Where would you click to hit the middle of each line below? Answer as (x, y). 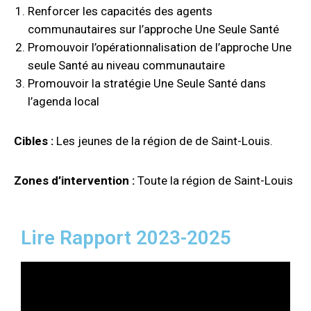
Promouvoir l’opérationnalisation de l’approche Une (160, 47)
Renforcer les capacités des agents (120, 11)
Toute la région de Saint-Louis (215, 180)
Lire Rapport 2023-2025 (126, 238)
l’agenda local (64, 101)
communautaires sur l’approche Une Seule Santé (153, 29)
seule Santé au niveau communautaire (126, 65)
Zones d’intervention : (76, 180)
